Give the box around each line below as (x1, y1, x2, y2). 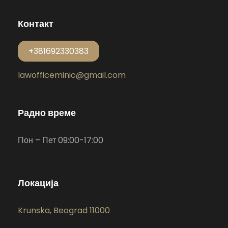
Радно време (18, 106, 76, 120)
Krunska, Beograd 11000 (18, 205, 110, 217)
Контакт (18, 17, 53, 31)
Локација (18, 177, 59, 190)
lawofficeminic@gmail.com (18, 69, 126, 81)
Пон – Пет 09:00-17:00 (18, 134, 103, 147)
